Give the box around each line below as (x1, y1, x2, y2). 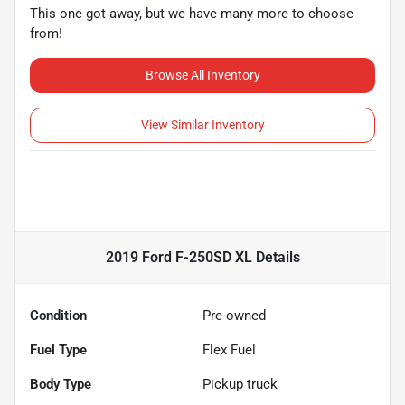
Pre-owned (202, 307, 266, 325)
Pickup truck (202, 376, 278, 393)
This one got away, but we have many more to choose (30, 5, 353, 23)
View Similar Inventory (140, 118, 265, 133)
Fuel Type (30, 342, 87, 359)
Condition (30, 307, 87, 325)
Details (251, 249, 300, 267)
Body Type (30, 376, 91, 393)
